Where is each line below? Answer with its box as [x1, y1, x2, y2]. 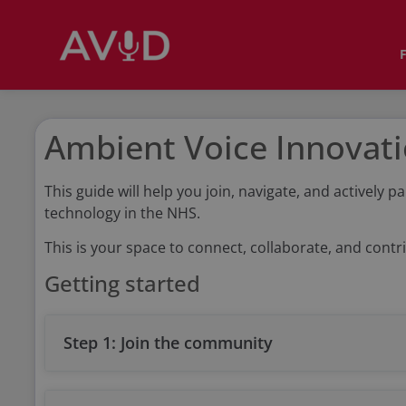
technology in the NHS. [43, 203, 200, 223]
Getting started [43, 268, 200, 298]
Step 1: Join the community [63, 332, 273, 353]
